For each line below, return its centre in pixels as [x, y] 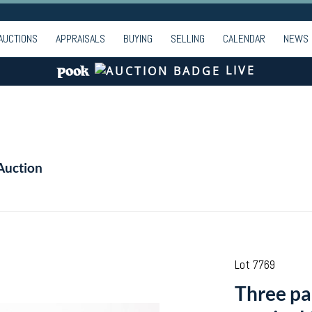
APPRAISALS [80, 39]
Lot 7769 [255, 265]
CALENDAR [244, 39]
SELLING [188, 39]
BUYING [138, 39]
